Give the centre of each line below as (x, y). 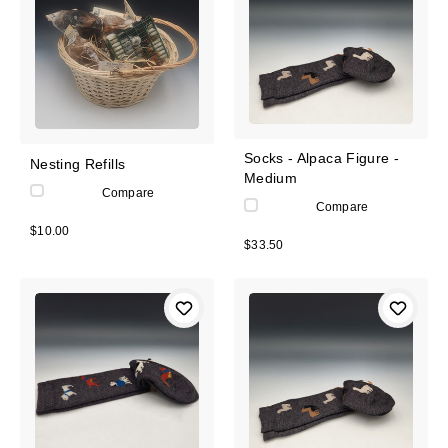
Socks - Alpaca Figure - (322, 157)
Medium (271, 177)
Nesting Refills (78, 163)
